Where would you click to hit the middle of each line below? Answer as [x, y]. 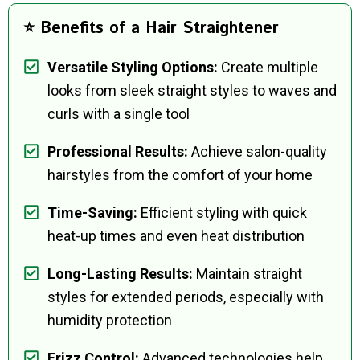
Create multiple [268, 67]
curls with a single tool [119, 114]
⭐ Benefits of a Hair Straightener [151, 29]
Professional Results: [118, 152]
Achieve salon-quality [258, 152]
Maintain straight [247, 274]
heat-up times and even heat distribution [176, 236]
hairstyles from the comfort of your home [180, 175]
